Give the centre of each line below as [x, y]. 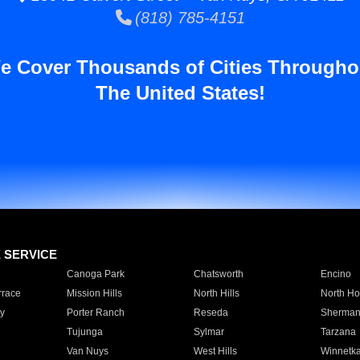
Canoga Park [95, 274]
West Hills [215, 351]
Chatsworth [218, 274]
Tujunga [84, 332]
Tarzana [338, 332]
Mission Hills [94, 293]
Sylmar [209, 332]
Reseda [211, 313]
